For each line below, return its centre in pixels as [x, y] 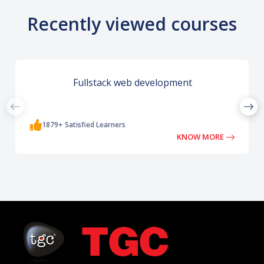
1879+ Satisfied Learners [84, 124]
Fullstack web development [133, 82]
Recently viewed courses [132, 24]
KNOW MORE [202, 136]
